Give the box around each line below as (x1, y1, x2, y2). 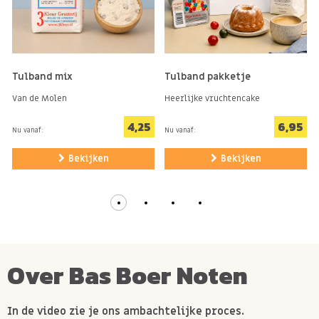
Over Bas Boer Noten (7, 257, 248, 293)
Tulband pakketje (164, 70, 251, 84)
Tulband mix (12, 70, 73, 84)
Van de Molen (12, 92, 67, 104)
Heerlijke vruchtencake (164, 92, 260, 104)
